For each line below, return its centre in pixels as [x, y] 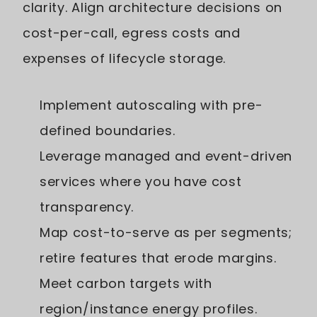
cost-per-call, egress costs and [132, 33]
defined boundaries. [108, 131]
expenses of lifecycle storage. [124, 59]
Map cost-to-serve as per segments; [166, 233]
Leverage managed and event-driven [166, 156]
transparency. [87, 207]
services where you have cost [141, 182]
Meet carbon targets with [126, 284]
